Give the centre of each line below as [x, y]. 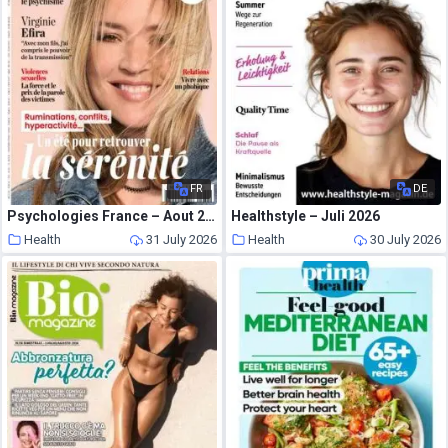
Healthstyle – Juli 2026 [306, 215]
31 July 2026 [181, 239]
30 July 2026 [405, 239]
